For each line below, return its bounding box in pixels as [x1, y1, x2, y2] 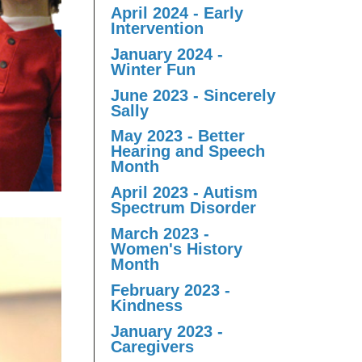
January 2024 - [111, 44, 223, 63]
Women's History [111, 240, 242, 259]
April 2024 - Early [111, 4, 243, 23]
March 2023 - [111, 225, 209, 243]
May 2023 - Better [111, 127, 245, 145]
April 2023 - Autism [111, 183, 258, 202]
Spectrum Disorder [111, 199, 256, 217]
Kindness [111, 296, 183, 314]
